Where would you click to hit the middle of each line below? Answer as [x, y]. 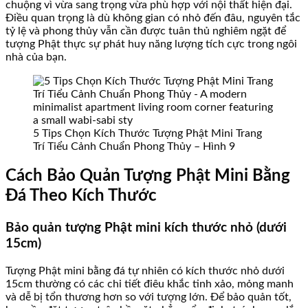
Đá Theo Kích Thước [81, 196]
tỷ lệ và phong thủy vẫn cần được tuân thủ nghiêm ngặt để [146, 31]
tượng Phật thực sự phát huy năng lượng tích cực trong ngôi [151, 44]
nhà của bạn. [36, 57]
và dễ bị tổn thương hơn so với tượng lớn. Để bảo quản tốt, [148, 297]
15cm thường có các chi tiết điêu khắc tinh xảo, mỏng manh [150, 284]
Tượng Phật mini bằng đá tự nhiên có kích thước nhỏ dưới [145, 271]
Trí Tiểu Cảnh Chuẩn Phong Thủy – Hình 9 [134, 146]
